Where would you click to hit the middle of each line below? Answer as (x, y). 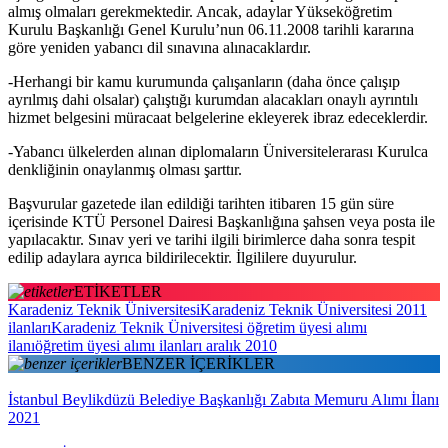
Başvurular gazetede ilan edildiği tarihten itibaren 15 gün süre (201, 203)
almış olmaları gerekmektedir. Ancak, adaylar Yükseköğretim (200, 11)
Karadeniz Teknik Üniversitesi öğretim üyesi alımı (209, 327)
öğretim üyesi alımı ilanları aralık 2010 (156, 345)
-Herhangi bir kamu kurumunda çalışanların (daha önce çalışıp (204, 81)
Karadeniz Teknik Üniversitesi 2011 (313, 309)
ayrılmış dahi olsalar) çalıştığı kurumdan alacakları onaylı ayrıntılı (213, 99)
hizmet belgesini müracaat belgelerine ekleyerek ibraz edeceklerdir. (218, 117)
